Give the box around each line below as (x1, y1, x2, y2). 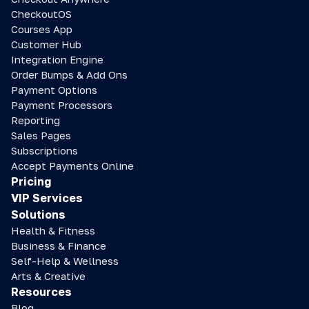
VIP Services (11, 191, 83, 205)
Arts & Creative (11, 270, 86, 282)
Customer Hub (11, 38, 81, 50)
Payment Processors (11, 99, 112, 111)
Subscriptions (11, 144, 78, 157)
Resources (11, 285, 72, 299)
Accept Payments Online (11, 159, 134, 172)
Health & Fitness (11, 224, 95, 237)
